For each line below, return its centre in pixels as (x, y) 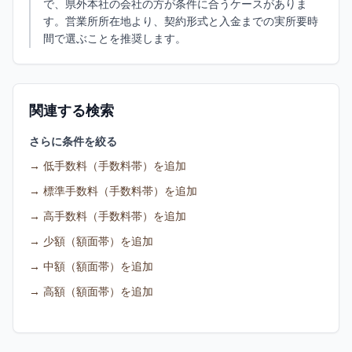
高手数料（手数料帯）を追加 (115, 216)
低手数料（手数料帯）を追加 (115, 166)
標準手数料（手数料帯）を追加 (120, 191)
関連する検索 (71, 111)
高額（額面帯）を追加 (98, 292)
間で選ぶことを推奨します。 (115, 39)
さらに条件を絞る (73, 142)
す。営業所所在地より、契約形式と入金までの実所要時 (181, 22)
